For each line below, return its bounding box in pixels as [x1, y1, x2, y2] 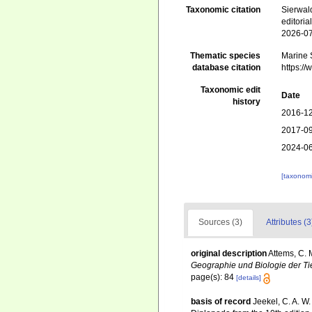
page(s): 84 [191, 272, 236, 283]
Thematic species [190, 51, 261, 61]
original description [191, 249, 267, 259]
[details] [236, 274, 261, 282]
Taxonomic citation [186, 5, 261, 15]
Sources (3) [198, 217, 242, 228]
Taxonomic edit [201, 85, 261, 95]
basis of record [191, 296, 251, 306]
